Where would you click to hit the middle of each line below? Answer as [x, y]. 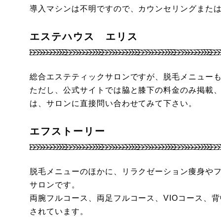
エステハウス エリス [84, 37]
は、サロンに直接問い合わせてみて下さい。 [113, 103]
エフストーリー [68, 131]
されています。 [59, 211]
